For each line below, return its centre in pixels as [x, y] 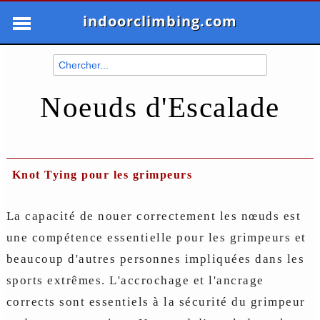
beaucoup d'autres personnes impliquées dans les [155, 259]
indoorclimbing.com [160, 21]
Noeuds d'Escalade [160, 107]
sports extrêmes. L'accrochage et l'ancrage [135, 280]
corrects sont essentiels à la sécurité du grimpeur [156, 302]
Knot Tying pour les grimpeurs [102, 175]
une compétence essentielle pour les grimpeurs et [156, 237]
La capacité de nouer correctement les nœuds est [154, 216]
